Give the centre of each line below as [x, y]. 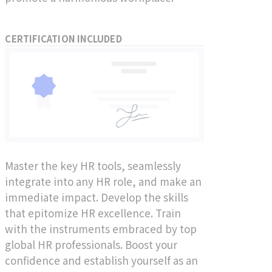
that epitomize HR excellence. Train [93, 213]
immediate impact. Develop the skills [97, 197]
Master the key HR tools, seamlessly [93, 166]
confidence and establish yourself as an [102, 260]
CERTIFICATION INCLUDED [63, 38]
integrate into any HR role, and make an [104, 182]
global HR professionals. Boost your [91, 245]
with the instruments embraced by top [101, 229]
